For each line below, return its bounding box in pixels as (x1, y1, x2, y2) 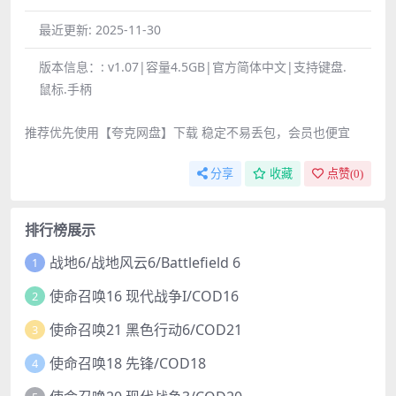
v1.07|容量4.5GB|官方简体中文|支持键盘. (108, 58, 346, 76)
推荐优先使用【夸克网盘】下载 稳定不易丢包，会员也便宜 (25, 124, 350, 141)
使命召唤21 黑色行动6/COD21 (49, 319, 242, 339)
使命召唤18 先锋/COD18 (49, 353, 206, 373)
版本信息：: (39, 58, 108, 76)
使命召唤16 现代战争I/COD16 (49, 286, 239, 306)
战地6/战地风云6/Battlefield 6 (49, 252, 240, 272)
